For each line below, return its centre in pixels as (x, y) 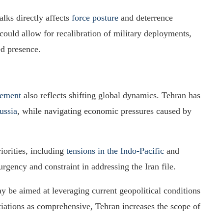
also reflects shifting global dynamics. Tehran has (111, 95)
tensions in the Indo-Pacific (115, 151)
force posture (95, 17)
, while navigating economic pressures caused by (104, 111)
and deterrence (146, 17)
